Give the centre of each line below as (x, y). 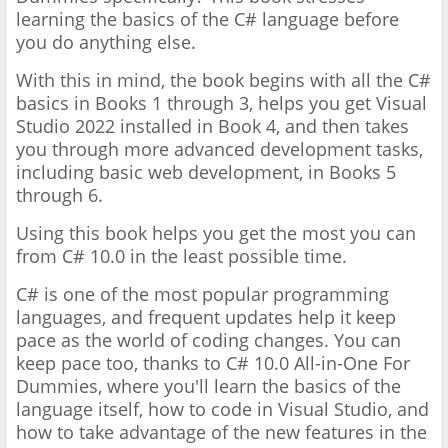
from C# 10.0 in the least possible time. (184, 256)
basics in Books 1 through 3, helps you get (196, 103)
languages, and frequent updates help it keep (206, 317)
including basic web (102, 172)
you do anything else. (108, 42)
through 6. (62, 195)
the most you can (343, 233)
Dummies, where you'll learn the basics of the (208, 386)
